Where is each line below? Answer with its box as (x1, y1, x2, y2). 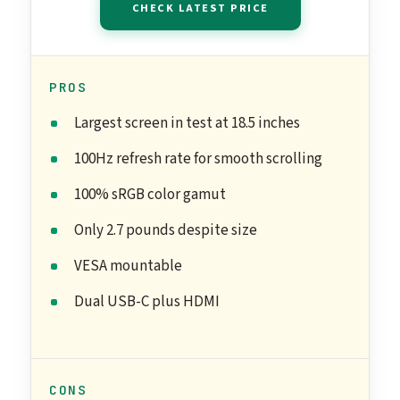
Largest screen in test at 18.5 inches (74, 112, 300, 135)
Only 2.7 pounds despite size (74, 220, 257, 242)
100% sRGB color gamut (74, 184, 226, 206)
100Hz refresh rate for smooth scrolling (74, 148, 322, 171)
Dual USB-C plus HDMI (74, 291, 220, 313)
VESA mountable (74, 255, 182, 278)
